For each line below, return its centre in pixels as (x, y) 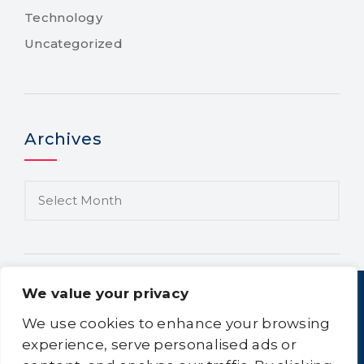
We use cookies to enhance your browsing (176, 323)
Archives (63, 139)
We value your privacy (106, 293)
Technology (63, 17)
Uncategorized (74, 43)
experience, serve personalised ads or (160, 344)
